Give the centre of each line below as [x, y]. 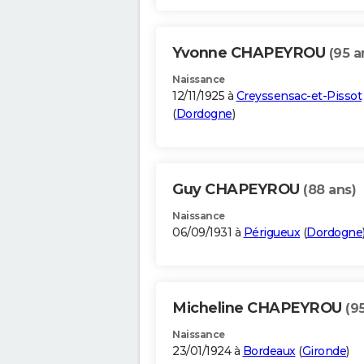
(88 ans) [329, 190]
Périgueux [271, 233]
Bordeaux [269, 351]
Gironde [324, 351]
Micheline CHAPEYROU [259, 308]
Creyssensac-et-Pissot [299, 96]
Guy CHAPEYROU [238, 190]
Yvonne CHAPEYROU [251, 53]
